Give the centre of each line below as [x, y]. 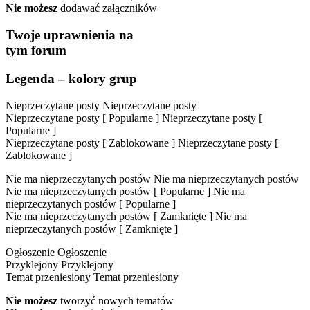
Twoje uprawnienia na [70, 35]
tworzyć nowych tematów [116, 300]
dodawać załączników [107, 8]
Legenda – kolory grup [71, 78]
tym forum [36, 51]
